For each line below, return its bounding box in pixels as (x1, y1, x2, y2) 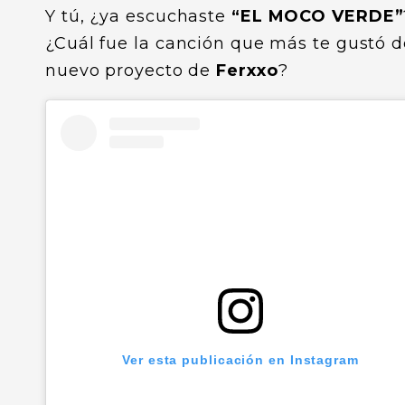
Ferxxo (216, 61, 278, 81)
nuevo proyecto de (45, 61, 217, 81)
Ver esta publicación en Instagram (122, 352, 359, 367)
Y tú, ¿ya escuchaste (45, 6, 231, 27)
